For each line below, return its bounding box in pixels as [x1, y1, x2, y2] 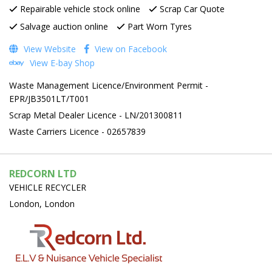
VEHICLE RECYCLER [9, 181, 86, 193]
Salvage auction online [18, 20, 108, 32]
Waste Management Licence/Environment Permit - [9, 79, 208, 91]
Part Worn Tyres [125, 20, 192, 32]
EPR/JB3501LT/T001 [9, 92, 89, 104]
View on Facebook [92, 42, 167, 55]
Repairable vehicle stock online [18, 2, 140, 15]
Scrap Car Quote [157, 2, 225, 15]
